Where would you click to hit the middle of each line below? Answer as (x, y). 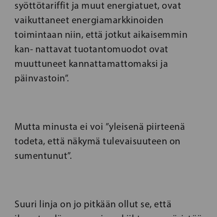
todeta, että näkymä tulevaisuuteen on (98, 141)
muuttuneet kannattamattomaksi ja (91, 63)
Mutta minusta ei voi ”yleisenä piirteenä (100, 126)
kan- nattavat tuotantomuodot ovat (92, 49)
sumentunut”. (43, 155)
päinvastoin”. (42, 78)
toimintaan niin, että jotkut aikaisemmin (101, 34)
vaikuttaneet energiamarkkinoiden (89, 20)
